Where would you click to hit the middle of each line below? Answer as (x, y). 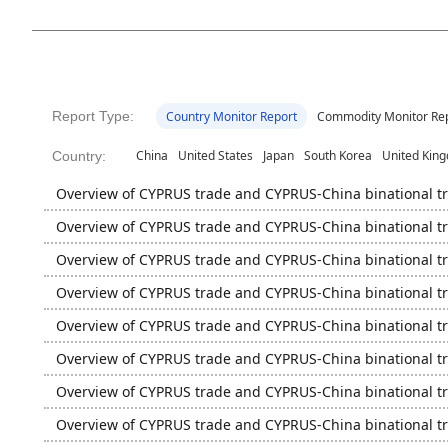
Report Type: (93, 116)
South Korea (338, 155)
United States (215, 155)
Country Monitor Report (231, 116)
